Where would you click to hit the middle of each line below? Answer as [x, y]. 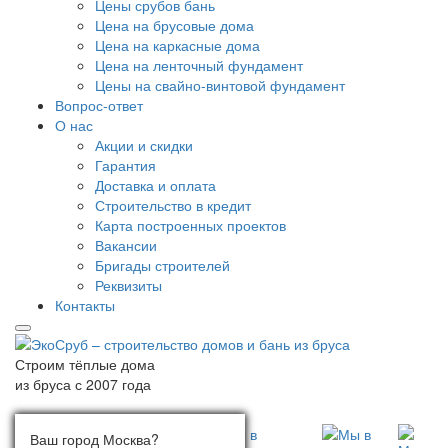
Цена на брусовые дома [174, 25]
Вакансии [126, 245]
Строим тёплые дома [85, 363]
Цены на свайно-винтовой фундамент [220, 85]
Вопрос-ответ [99, 105]
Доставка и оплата [155, 185]
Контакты [85, 305]
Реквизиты [128, 285]
